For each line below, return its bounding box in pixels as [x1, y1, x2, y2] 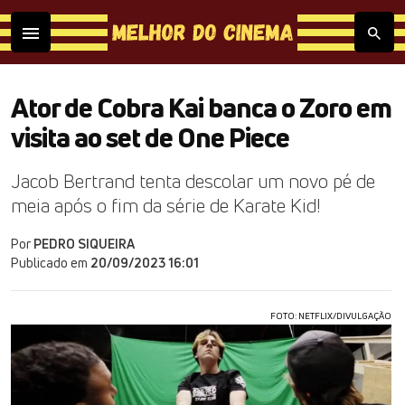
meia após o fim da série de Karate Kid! [11, 193, 321, 218]
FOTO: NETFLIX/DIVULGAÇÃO [270, 309, 391, 322]
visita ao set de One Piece [11, 119, 289, 155]
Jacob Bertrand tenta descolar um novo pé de [11, 168, 375, 193]
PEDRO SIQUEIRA [33, 235, 135, 252]
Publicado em [11, 254, 90, 271]
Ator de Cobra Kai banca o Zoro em [11, 89, 391, 126]
